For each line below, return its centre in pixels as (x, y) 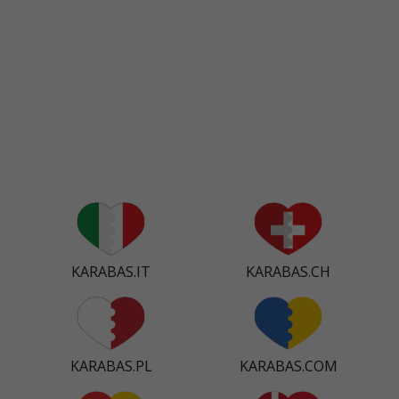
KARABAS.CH (288, 271)
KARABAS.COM (288, 366)
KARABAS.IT (111, 271)
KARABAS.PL (111, 366)
